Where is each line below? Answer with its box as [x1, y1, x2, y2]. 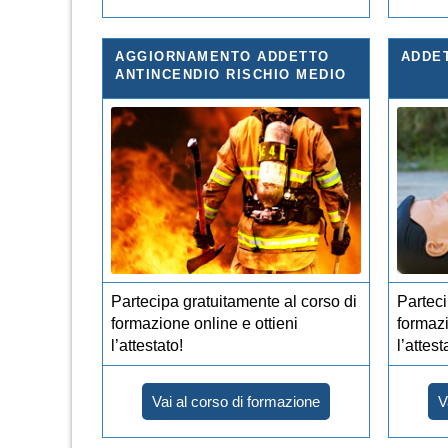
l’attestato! [111, 336, 183, 354]
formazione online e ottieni [111, 314, 298, 332]
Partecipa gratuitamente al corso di [111, 292, 357, 310]
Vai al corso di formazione [152, 392, 320, 410]
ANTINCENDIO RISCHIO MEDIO [115, 66, 347, 82]
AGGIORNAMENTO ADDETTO [115, 48, 330, 64]
